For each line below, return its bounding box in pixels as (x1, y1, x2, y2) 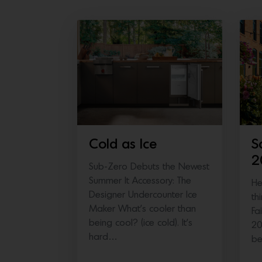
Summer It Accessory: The (89, 177, 191, 185)
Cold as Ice (89, 139, 157, 151)
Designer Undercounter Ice (89, 191, 197, 199)
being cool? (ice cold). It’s (89, 219, 192, 227)
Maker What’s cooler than (89, 205, 196, 213)
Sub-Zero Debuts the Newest (89, 163, 209, 171)
